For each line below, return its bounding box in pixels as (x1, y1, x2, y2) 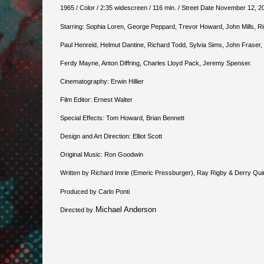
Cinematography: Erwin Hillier (60, 77, 144, 85)
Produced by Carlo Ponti (60, 187, 130, 195)
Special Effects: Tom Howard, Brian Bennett (60, 114, 184, 121)
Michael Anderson (93, 204, 156, 214)
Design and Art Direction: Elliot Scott (60, 132, 162, 140)
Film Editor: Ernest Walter (60, 95, 133, 103)
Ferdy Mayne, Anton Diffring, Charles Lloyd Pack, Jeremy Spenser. (60, 59, 252, 67)
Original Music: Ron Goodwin (60, 150, 143, 158)
